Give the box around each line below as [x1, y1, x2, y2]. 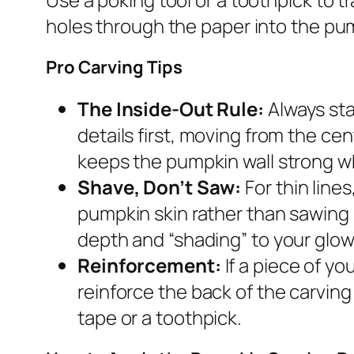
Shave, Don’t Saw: [77, 174, 242, 200]
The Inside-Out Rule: [77, 96, 264, 122]
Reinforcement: [77, 252, 221, 278]
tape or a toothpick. [77, 304, 242, 330]
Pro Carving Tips [46, 55, 183, 79]
